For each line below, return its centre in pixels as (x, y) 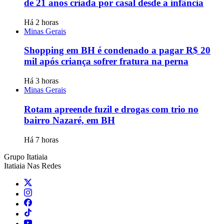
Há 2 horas (41, 22)
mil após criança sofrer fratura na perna (106, 61)
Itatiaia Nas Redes (32, 165)
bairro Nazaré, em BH (69, 120)
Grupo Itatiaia (26, 156)
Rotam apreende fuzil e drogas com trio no (111, 109)
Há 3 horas (41, 81)
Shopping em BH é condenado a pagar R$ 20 (117, 50)
